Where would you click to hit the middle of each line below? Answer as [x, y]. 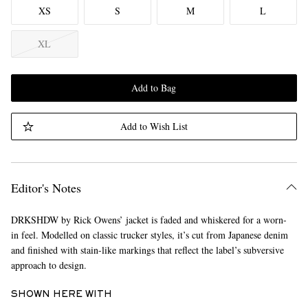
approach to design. [48, 265]
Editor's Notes [46, 188]
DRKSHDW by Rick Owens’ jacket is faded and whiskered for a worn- [148, 220]
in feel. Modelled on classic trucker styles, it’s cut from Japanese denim [149, 235]
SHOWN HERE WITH [61, 295]
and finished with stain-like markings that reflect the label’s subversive [147, 250]
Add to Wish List [154, 126]
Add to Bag [154, 88]
